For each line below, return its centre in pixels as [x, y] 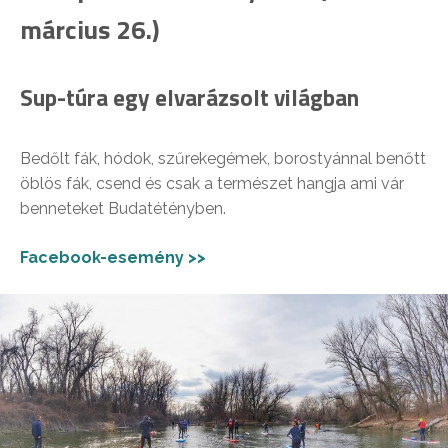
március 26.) [90, 29]
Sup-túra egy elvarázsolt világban [189, 97]
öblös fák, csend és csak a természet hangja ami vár [212, 183]
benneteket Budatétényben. [123, 208]
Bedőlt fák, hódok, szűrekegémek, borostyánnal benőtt [223, 158]
